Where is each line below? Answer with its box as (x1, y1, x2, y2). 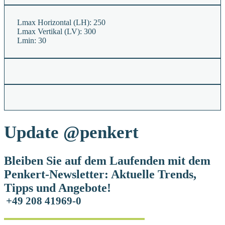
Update (4, 122, 59, 142)
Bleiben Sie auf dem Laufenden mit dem (4, 154, 210, 167)
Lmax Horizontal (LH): (17, 18, 91, 27)
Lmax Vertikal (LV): (17, 27, 82, 36)
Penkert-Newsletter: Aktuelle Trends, (4, 167, 196, 181)
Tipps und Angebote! (4, 181, 111, 194)
